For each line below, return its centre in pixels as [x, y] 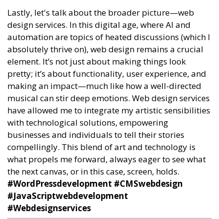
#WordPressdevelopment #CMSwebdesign [95, 183]
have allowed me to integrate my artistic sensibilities [109, 110]
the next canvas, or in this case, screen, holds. [93, 171]
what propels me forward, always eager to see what [107, 159]
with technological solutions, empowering [88, 122]
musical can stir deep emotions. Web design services [109, 98]
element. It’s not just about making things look [97, 61]
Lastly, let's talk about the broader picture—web [101, 12]
